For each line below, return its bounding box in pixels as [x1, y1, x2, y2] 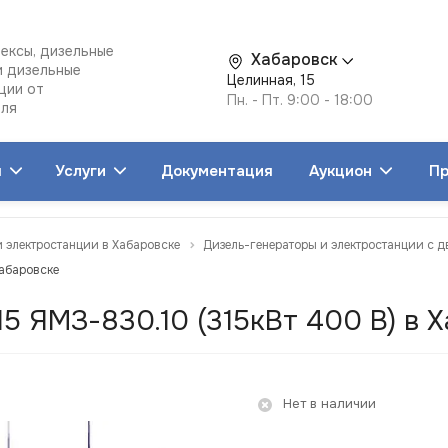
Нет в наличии [283, 394, 376, 412]
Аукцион [309, 161, 376, 181]
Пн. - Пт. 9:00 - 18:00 [227, 90, 373, 109]
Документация [161, 161, 273, 181]
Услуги [55, 161, 110, 181]
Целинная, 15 [227, 70, 315, 89]
